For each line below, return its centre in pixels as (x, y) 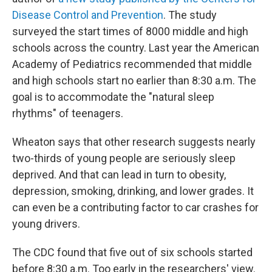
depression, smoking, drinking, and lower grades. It (133, 191)
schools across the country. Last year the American (136, 48)
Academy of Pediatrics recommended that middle (132, 64)
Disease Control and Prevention (88, 15)
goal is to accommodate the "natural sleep (113, 97)
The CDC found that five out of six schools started (132, 252)
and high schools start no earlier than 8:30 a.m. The (134, 80)
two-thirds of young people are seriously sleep (124, 158)
